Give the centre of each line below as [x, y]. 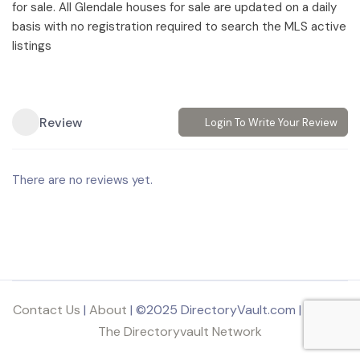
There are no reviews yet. [82, 180]
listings [32, 46]
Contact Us [46, 310]
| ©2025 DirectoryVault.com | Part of [237, 310]
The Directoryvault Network [180, 331]
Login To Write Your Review [271, 122]
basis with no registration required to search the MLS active [179, 27]
